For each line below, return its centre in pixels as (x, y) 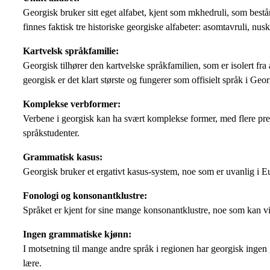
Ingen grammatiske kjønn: (77, 234)
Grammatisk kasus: (63, 157)
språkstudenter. (51, 133)
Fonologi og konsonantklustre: (85, 195)
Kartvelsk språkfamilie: (71, 51)
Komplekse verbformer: (72, 104)
